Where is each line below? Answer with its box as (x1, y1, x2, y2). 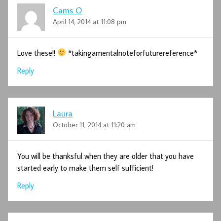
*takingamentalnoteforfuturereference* (66, 47, 198, 58)
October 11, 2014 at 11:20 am (53, 120, 136, 130)
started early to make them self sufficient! (17, 162, 154, 173)
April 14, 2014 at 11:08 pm (53, 17, 127, 27)
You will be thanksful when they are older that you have (17, 150, 194, 161)
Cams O (53, 4, 82, 16)
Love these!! (17, 47, 58, 58)
